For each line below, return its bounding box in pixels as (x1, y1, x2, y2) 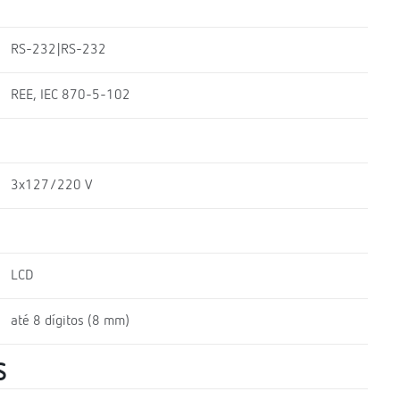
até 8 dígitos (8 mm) (10, 313, 129, 329)
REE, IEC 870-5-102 (10, 87, 130, 103)
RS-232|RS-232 (10, 42, 106, 57)
